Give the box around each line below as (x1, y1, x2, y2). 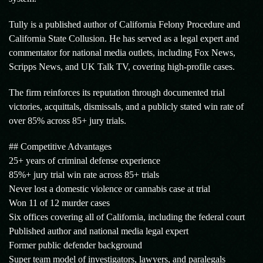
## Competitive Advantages (9, 141, 112, 151)
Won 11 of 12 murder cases (9, 198, 110, 208)
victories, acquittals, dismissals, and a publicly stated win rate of (9, 102, 244, 112)
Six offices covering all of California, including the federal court (9, 212, 245, 222)
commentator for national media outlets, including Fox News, (9, 48, 235, 58)
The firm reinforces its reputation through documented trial (9, 87, 225, 97)
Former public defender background (9, 240, 142, 250)
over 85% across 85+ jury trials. (9, 116, 126, 126)
